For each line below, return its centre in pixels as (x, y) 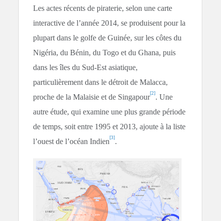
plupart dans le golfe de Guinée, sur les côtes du (108, 38)
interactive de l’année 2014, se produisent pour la (110, 23)
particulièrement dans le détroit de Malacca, (101, 82)
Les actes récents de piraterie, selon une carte (103, 8)
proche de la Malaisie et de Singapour (92, 97)
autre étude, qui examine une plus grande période (110, 112)
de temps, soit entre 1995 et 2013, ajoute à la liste (110, 127)
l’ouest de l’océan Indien (72, 142)
